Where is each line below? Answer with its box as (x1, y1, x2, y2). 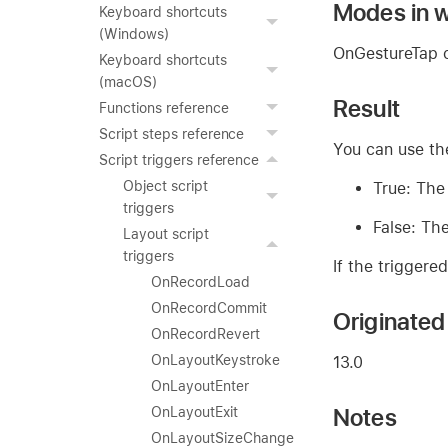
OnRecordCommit (151, 300, 267, 316)
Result (333, 93, 400, 123)
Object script (123, 178, 208, 194)
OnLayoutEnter (151, 378, 249, 394)
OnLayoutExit (151, 404, 238, 420)
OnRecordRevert (151, 326, 260, 342)
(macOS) (99, 74, 157, 90)
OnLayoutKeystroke (151, 352, 280, 368)
